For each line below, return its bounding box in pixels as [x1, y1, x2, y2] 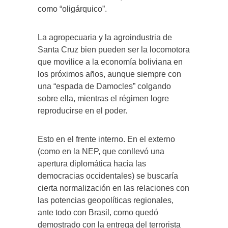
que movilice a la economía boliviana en [38, 57, 183, 66]
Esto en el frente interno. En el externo [38, 134, 175, 144]
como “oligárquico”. [38, 4, 107, 13]
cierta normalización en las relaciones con [38, 183, 189, 192]
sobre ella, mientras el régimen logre [38, 94, 169, 103]
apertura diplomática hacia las [38, 159, 146, 168]
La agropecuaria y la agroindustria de [38, 33, 172, 42]
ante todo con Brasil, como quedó [38, 208, 158, 217]
